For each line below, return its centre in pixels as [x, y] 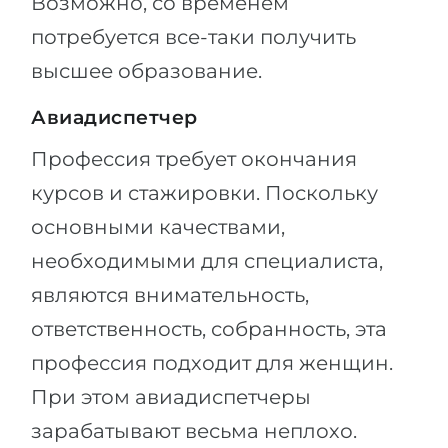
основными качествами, [158, 227]
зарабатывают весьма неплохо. [194, 431]
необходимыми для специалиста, [207, 261]
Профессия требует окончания [194, 159]
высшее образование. [146, 71]
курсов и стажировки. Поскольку [204, 193]
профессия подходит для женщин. [212, 363]
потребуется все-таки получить [193, 37]
